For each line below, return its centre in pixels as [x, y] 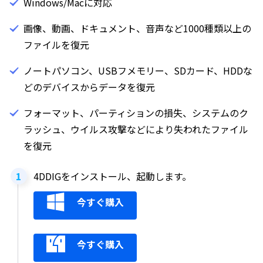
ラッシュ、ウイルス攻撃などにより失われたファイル [136, 129]
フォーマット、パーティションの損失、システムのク [136, 113]
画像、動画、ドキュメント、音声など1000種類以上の [137, 28]
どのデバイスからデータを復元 [89, 87]
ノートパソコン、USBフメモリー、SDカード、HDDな [138, 70]
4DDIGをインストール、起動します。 [112, 176]
